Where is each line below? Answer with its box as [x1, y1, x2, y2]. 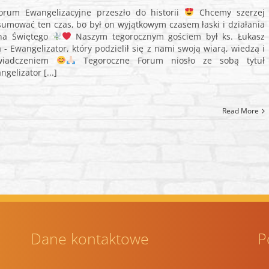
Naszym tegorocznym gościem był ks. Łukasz [71, 31, 265, 42]
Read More [222, 106, 259, 116]
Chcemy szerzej [194, 7, 265, 18]
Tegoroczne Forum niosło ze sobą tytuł [75, 55, 265, 66]
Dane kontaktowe [31, 228, 150, 249]
